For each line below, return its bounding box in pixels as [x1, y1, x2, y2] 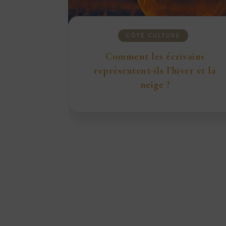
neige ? [140, 79, 170, 91]
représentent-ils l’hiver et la [94, 65, 216, 77]
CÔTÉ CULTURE [125, 32, 181, 39]
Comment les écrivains [105, 50, 205, 63]
